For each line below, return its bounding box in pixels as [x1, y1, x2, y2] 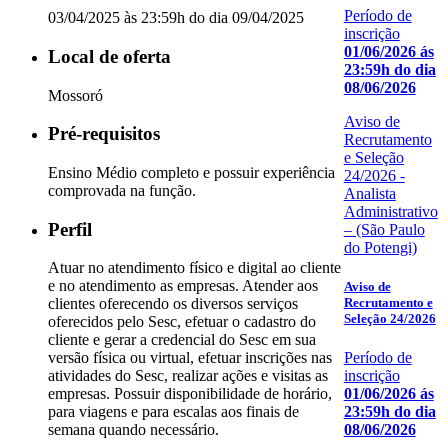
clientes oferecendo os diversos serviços [48, 295, 298, 313]
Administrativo [343, 202, 438, 220]
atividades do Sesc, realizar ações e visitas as [48, 367, 328, 385]
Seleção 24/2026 [343, 311, 436, 327]
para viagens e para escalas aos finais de [48, 403, 299, 421]
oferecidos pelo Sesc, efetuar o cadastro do [48, 313, 316, 331]
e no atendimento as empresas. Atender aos [48, 277, 318, 295]
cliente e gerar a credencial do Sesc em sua [48, 331, 316, 349]
